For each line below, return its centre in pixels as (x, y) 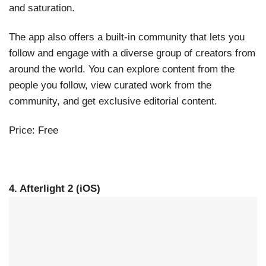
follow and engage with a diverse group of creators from (132, 53)
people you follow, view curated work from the (110, 85)
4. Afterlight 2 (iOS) (55, 189)
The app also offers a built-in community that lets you (127, 37)
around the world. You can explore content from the (122, 69)
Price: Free (34, 131)
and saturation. (42, 8)
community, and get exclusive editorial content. (113, 102)
